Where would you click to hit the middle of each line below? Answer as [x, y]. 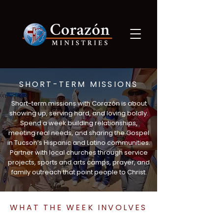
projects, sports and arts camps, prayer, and [79, 162]
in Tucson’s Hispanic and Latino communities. [79, 143]
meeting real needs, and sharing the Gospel [79, 133]
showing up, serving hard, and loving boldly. [79, 113]
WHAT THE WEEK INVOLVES [79, 207]
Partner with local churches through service [79, 152]
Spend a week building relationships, [79, 123]
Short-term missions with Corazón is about [79, 103]
